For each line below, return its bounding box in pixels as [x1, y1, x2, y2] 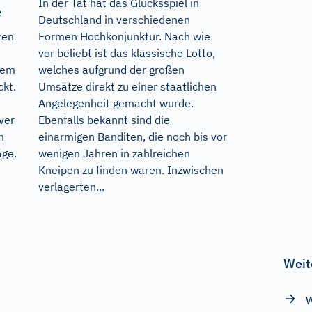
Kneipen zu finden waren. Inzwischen [38, 162, 224, 177]
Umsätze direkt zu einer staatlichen [38, 79, 217, 93]
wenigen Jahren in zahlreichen [38, 146, 190, 160]
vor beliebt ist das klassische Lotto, [38, 45, 215, 60]
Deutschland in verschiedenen [38, 12, 190, 26]
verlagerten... [38, 179, 104, 194]
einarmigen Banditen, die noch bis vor [38, 129, 227, 143]
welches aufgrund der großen [38, 62, 185, 77]
